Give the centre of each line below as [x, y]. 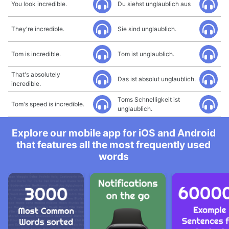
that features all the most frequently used [113, 145]
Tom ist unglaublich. [146, 54]
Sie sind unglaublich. [147, 29]
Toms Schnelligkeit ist [149, 99]
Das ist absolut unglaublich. [157, 79]
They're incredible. [38, 29]
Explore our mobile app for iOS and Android [113, 133]
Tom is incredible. [36, 54]
